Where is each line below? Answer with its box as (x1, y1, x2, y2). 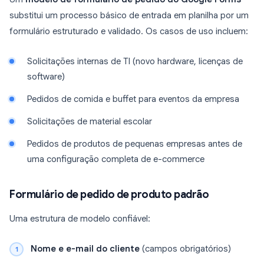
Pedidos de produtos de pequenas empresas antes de (27, 138, 242, 150)
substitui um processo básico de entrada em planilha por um (9, 10, 249, 21)
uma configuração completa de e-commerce (27, 154, 204, 165)
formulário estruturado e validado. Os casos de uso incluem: (9, 26, 248, 37)
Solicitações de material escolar (27, 116, 152, 127)
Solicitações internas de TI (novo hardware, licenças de (27, 56, 243, 67)
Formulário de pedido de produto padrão (9, 188, 209, 202)
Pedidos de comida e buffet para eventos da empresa (27, 94, 239, 105)
